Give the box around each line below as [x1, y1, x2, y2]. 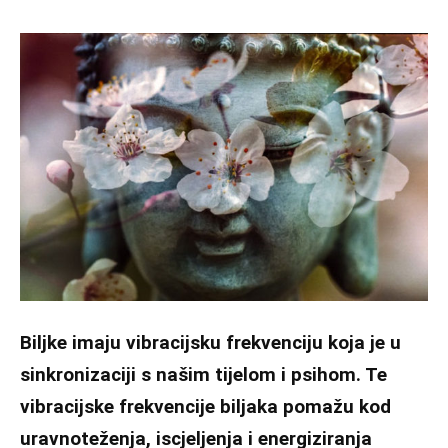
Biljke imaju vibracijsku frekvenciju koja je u [20, 330, 401, 354]
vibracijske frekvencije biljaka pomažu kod [20, 394, 391, 418]
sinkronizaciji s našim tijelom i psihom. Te [20, 362, 387, 386]
